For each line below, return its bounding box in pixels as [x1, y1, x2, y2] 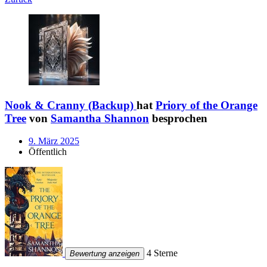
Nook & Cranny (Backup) [5, 98, 133, 111]
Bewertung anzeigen [70, 249, 139, 259]
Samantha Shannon [51, 111, 149, 125]
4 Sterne [144, 248, 178, 259]
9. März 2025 [29, 136, 79, 147]
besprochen [149, 111, 207, 125]
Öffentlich [29, 147, 67, 157]
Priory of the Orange [156, 98, 257, 111]
